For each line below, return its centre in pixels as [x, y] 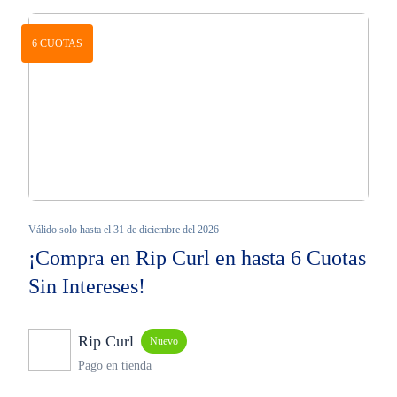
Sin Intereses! [87, 286]
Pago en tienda [115, 366]
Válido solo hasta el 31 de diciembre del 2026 [124, 230]
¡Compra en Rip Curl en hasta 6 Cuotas [197, 258]
